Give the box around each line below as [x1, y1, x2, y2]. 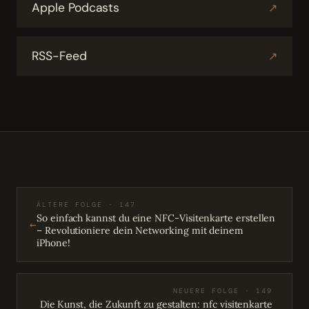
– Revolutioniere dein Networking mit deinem [37, 223, 243, 237]
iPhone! [37, 236, 70, 249]
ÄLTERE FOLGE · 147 [37, 199, 136, 209]
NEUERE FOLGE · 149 [173, 286, 272, 295]
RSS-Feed [32, 48, 87, 64]
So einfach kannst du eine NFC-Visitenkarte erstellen [37, 211, 276, 224]
